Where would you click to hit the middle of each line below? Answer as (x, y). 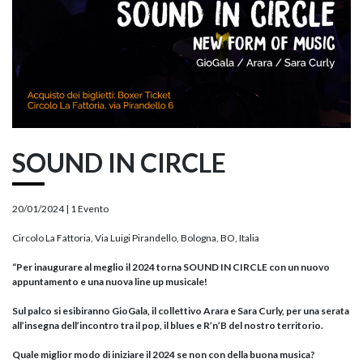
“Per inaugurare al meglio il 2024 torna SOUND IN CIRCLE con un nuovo (171, 267)
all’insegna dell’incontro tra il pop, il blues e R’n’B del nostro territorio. (168, 325)
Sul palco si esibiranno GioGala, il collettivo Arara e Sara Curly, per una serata (181, 311)
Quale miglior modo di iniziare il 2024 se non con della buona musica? (164, 354)
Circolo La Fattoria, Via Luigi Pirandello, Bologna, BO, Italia (136, 238)
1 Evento (90, 209)
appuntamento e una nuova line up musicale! (110, 282)
